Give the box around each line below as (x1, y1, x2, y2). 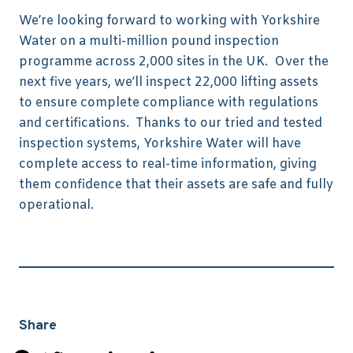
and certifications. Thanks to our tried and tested (19, 114, 322, 132)
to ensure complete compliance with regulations (19, 94, 318, 111)
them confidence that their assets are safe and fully (19, 176, 333, 193)
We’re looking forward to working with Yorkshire (19, 12, 320, 29)
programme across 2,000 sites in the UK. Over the (19, 53, 329, 70)
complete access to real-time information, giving (19, 155, 317, 173)
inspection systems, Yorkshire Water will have (19, 135, 301, 152)
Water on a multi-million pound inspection (19, 32, 279, 50)
